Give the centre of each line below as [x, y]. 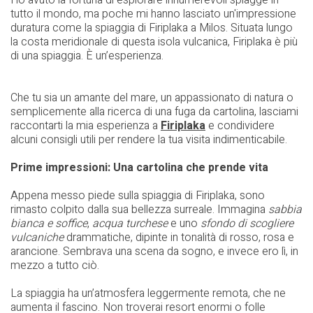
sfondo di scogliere [247, 223]
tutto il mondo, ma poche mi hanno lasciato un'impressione [153, 14]
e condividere [240, 125]
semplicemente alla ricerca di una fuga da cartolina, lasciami [154, 111]
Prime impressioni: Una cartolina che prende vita [139, 167]
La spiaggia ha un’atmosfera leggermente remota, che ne [148, 293]
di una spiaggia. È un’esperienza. [87, 56]
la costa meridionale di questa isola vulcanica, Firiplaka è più [154, 42]
